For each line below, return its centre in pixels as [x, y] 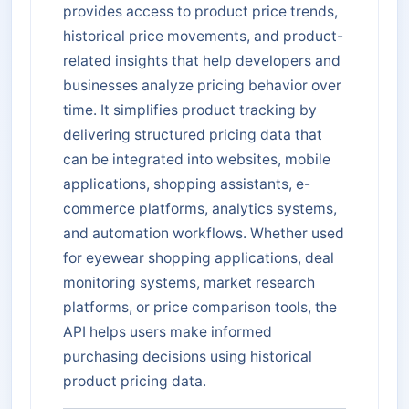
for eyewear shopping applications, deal [199, 257]
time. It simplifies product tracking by [190, 110]
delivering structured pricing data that [193, 134]
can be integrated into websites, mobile [197, 159]
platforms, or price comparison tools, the [200, 307]
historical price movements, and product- [203, 36]
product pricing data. [135, 381]
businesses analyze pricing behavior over [202, 85]
